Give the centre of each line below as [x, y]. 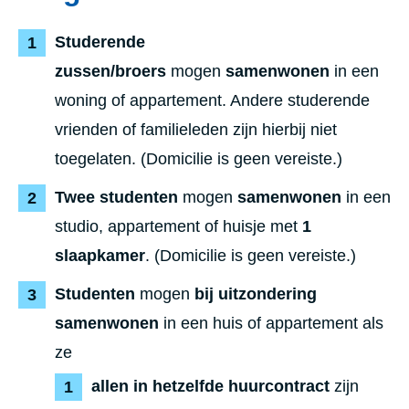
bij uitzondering [256, 294]
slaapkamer [100, 256]
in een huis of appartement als [271, 323]
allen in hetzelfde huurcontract [213, 386]
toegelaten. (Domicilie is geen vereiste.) [199, 159]
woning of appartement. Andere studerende [212, 100]
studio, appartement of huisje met [178, 226]
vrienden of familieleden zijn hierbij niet [196, 130]
